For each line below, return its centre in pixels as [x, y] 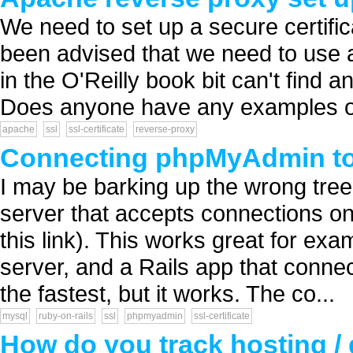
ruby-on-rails [66, 316]
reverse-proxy [165, 129]
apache [19, 129]
